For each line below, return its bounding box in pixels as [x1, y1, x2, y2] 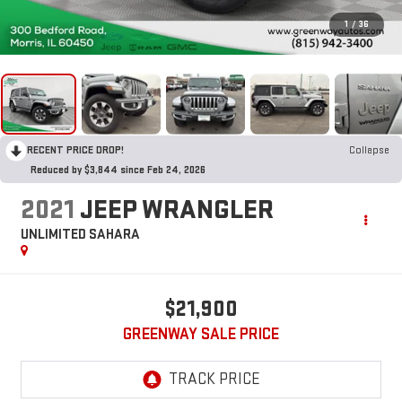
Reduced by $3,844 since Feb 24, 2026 [31, 162, 205, 177]
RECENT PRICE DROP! [27, 143, 124, 157]
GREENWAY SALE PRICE [123, 325, 279, 345]
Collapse [349, 143, 389, 157]
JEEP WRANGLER [79, 194, 274, 227]
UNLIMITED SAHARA [20, 226, 140, 244]
